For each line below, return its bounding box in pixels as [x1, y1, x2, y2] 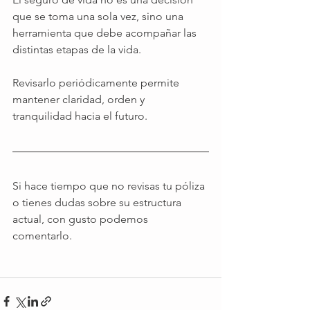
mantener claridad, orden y [12, 93, 147, 107]
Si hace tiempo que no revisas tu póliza [12, 179, 208, 193]
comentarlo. [12, 229, 75, 243]
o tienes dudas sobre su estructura [12, 196, 184, 210]
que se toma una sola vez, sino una [12, 10, 186, 24]
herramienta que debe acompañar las [12, 26, 199, 40]
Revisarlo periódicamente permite [12, 76, 182, 90]
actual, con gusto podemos [12, 212, 151, 226]
